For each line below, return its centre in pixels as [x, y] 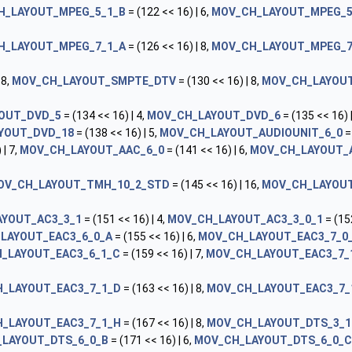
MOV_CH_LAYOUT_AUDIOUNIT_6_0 [251, 133]
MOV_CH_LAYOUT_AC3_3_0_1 [245, 219]
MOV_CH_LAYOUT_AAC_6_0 [92, 150]
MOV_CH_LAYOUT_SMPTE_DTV [94, 81]
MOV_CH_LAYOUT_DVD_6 [214, 115]
